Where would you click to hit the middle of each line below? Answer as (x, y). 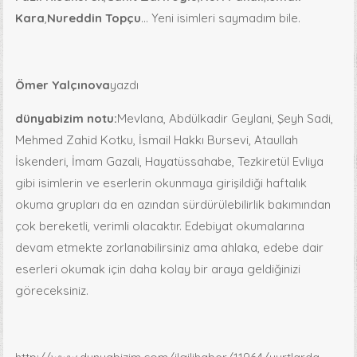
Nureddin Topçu (94, 18)
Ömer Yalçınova (63, 84)
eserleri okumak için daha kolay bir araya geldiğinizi (158, 269)
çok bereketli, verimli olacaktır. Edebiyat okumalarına (160, 226)
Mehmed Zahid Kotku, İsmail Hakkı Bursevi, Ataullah (157, 139)
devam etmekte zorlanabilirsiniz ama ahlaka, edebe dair (170, 247)
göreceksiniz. (52, 290)
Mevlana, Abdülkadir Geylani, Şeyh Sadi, (226, 118)
